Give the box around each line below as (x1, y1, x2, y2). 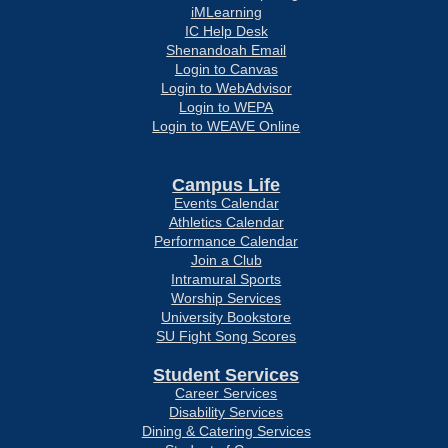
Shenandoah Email (166, 42, 287, 58)
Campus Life (172, 175, 281, 195)
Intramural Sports (171, 271, 282, 287)
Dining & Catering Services (141, 423, 311, 439)
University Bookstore (161, 309, 292, 325)
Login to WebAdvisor (160, 80, 292, 96)
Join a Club (190, 252, 262, 268)
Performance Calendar (154, 233, 299, 249)
